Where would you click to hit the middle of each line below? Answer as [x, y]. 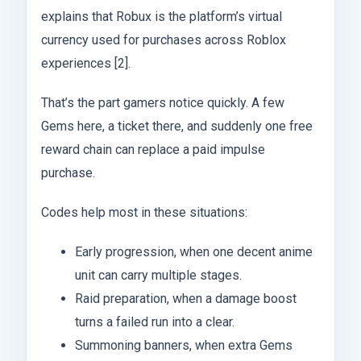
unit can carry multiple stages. [158, 276]
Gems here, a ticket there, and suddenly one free [177, 127]
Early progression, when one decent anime [193, 252]
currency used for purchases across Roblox [164, 40]
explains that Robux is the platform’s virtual [162, 17]
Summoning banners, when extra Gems [183, 346]
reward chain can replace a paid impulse [153, 150]
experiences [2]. [86, 64]
